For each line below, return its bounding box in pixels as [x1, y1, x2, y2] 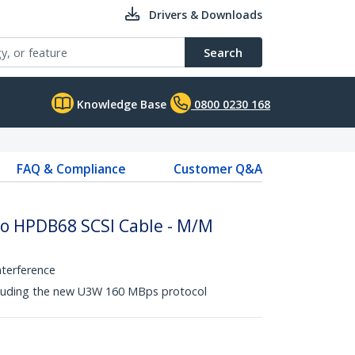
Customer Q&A [173, 160, 262, 177]
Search [204, 44, 242, 60]
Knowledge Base [74, 97, 166, 112]
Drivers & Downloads [149, 7, 262, 22]
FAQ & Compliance [16, 160, 126, 177]
